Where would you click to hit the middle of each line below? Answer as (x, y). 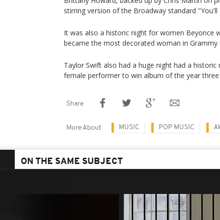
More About (84, 128)
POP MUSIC (177, 128)
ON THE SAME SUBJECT (72, 162)
